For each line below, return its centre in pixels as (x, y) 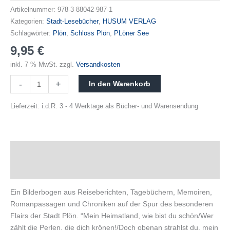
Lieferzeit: (26, 107)
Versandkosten (98, 65)
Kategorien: (28, 22)
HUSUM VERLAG (129, 22)
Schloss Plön (90, 34)
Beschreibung (35, 151)
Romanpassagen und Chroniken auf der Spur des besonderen (112, 204)
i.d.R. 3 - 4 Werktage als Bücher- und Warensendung (120, 107)
